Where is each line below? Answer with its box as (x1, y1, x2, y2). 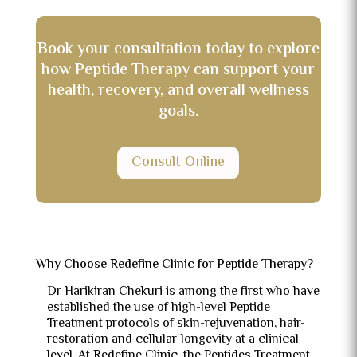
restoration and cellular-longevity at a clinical (46, 329, 299, 350)
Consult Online (131, 151, 226, 175)
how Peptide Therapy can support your (41, 58, 316, 83)
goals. (158, 100, 198, 124)
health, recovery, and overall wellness (47, 79, 309, 104)
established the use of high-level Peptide (46, 297, 270, 318)
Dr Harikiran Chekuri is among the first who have (46, 281, 320, 302)
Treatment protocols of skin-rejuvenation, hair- (46, 313, 305, 334)
